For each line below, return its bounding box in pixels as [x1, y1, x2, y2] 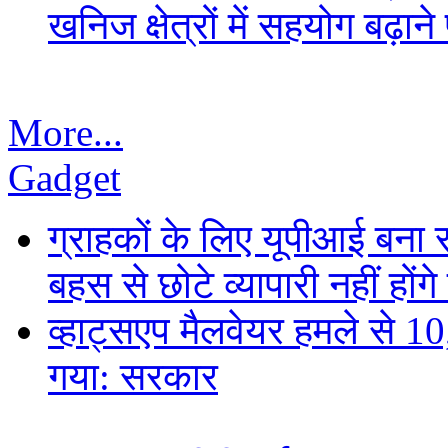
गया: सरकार [48, 355, 218, 399]
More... [8, 111, 123, 155]
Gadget [8, 156, 121, 200]
